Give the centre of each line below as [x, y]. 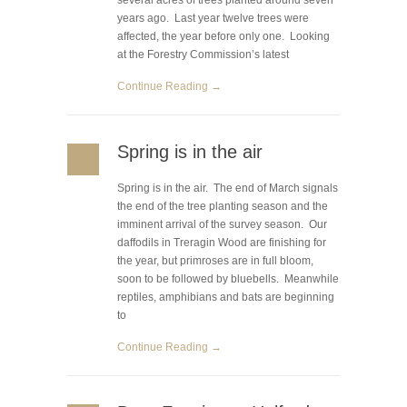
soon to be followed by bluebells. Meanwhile [228, 279]
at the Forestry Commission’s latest [203, 55]
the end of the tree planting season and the [223, 206]
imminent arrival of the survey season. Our [222, 224]
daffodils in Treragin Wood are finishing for [222, 243]
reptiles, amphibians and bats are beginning [226, 297]
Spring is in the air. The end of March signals [228, 188]
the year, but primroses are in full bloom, [215, 261]
